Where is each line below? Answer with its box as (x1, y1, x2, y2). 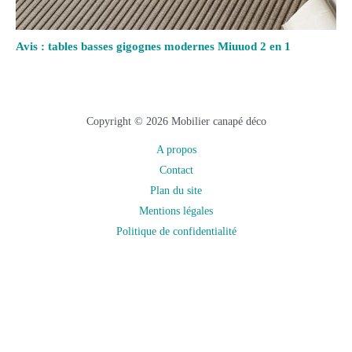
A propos (156, 144, 196, 156)
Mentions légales (139, 205, 213, 218)
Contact (159, 164, 193, 177)
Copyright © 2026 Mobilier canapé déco (86, 115, 266, 128)
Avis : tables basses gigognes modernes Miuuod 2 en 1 (16, 40, 291, 53)
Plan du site (150, 185, 202, 197)
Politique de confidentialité (115, 225, 236, 238)
